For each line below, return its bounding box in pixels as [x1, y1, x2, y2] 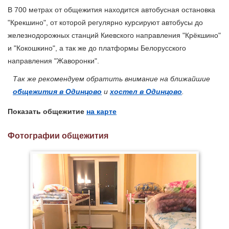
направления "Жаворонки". [8, 57, 99, 65]
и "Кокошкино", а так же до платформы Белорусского [8, 44, 186, 53]
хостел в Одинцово [110, 87, 182, 96]
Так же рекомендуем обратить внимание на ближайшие [13, 75, 212, 83]
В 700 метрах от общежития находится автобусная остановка [8, 6, 215, 14]
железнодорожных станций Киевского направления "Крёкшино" [8, 31, 221, 40]
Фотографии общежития [8, 131, 108, 140]
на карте [86, 107, 117, 116]
